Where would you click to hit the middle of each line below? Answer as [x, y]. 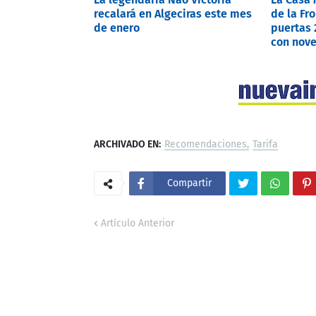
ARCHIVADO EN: [127, 144]
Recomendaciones [206, 144]
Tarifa [265, 144]
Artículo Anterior [138, 223]
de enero [117, 28]
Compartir [189, 183]
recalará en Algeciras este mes [173, 13]
